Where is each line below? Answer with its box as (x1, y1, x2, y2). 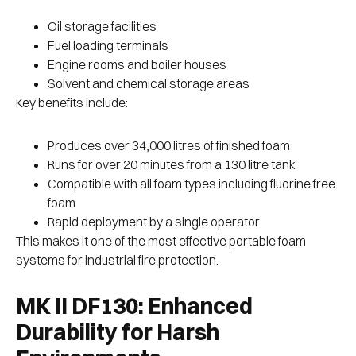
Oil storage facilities (48, 18, 159, 35)
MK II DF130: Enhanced (16, 292, 253, 320)
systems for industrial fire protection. (16, 252, 219, 269)
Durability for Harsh (16, 319, 219, 346)
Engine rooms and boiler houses (48, 56, 229, 73)
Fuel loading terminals (48, 37, 171, 54)
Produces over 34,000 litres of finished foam (48, 137, 292, 154)
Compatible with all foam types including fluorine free (48, 176, 335, 192)
